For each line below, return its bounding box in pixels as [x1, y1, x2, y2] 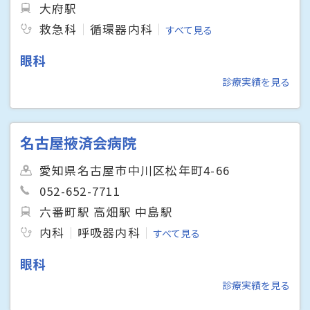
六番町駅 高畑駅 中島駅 [39, 203, 173, 220]
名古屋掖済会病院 [20, 131, 137, 153]
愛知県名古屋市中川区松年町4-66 [39, 161, 230, 179]
